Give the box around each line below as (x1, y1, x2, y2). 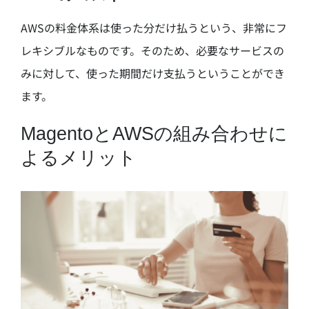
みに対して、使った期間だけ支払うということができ (20, 65, 285, 82)
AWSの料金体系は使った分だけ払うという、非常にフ (20, 19, 287, 37)
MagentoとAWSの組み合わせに (20, 123, 288, 145)
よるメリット (20, 147, 137, 169)
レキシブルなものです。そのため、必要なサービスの (20, 42, 284, 59)
